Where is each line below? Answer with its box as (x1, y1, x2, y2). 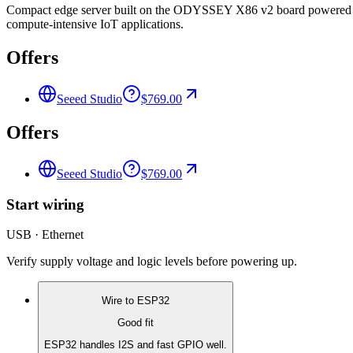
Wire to (102, 294, 137, 307)
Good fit (117, 316, 154, 329)
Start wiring (6, 195, 84, 213)
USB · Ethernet (6, 228, 84, 242)
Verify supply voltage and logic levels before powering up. (6, 255, 297, 269)
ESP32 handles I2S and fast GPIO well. (44, 339, 227, 351)
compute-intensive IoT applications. (6, 17, 184, 32)
